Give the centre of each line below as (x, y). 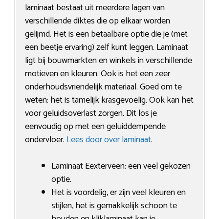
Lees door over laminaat (109, 140)
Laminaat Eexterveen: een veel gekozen (121, 166)
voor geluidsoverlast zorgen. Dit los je (91, 114)
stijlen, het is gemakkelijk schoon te (114, 206)
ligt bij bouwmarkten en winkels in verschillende (109, 61)
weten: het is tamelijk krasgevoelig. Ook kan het (109, 100)
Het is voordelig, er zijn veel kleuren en (119, 193)
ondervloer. (46, 140)
